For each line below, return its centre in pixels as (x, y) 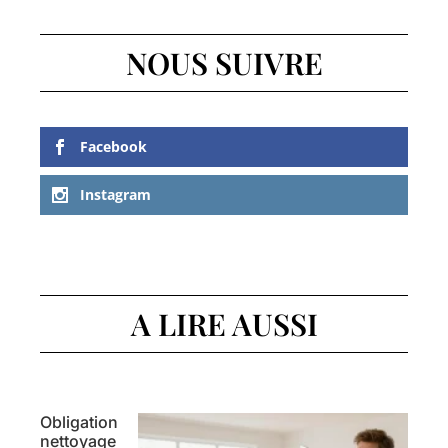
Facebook (113, 147)
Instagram (115, 194)
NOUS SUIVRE (224, 63)
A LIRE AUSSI (224, 323)
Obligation (79, 421)
